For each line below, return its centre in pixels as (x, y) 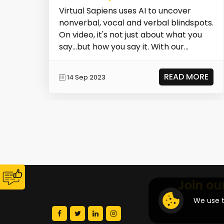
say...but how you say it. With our (121, 47)
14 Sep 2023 (86, 77)
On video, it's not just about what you (130, 35)
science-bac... (86, 59)
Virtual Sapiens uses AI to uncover (125, 11)
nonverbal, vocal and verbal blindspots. (136, 23)
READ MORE (186, 77)
